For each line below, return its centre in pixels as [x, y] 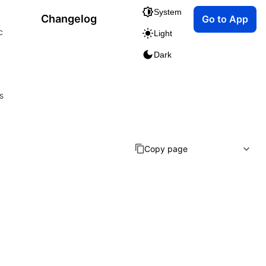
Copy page [166, 149]
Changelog [69, 19]
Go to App [225, 19]
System [168, 12]
